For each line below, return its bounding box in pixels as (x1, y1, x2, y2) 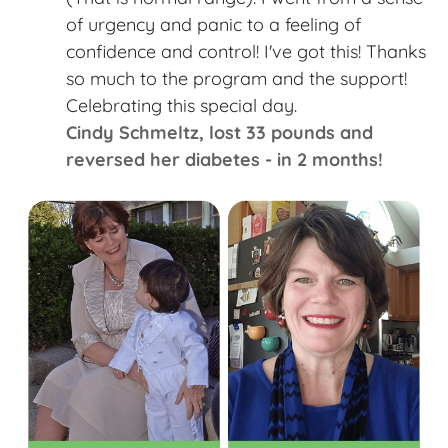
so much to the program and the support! (66, 66, 407, 90)
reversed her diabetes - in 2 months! (66, 147, 383, 171)
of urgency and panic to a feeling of (66, 12, 361, 36)
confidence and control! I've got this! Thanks (66, 39, 426, 63)
